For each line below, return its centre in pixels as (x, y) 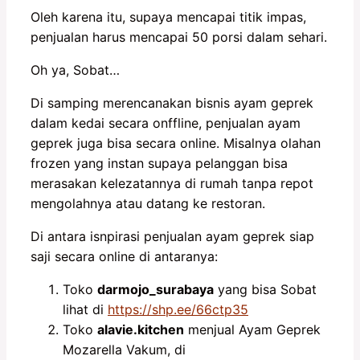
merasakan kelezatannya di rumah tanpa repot (172, 183)
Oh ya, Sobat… (75, 70)
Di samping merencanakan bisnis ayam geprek (172, 102)
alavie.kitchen (141, 329)
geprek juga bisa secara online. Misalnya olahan (176, 143)
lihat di (85, 309)
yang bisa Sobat (265, 289)
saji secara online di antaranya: (124, 256)
